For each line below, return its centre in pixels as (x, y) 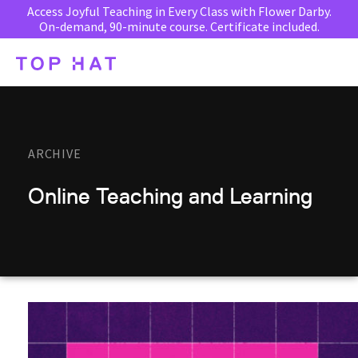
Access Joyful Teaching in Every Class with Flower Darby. (179, 11)
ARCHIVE (55, 153)
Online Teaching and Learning (170, 196)
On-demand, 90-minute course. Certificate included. (179, 26)
